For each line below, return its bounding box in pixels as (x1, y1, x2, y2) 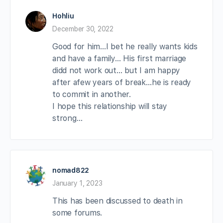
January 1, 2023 (52, 179, 103, 188)
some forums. (52, 208, 103, 218)
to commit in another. (52, 90, 131, 100)
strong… (52, 113, 83, 123)
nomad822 (52, 166, 90, 175)
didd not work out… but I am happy (52, 66, 181, 76)
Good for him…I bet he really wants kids (52, 42, 198, 52)
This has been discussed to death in (52, 196, 183, 206)
